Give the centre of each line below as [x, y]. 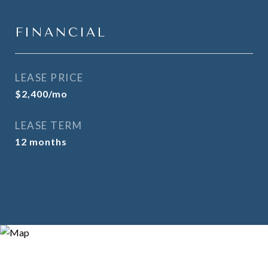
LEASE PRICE [49, 77]
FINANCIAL [61, 32]
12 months [41, 141]
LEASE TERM [48, 125]
